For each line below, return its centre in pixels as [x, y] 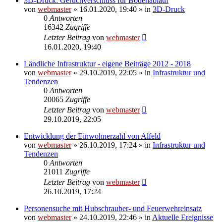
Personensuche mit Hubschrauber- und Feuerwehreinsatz [113, 208]
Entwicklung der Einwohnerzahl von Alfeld [92, 136]
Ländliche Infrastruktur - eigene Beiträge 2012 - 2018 [107, 63]
